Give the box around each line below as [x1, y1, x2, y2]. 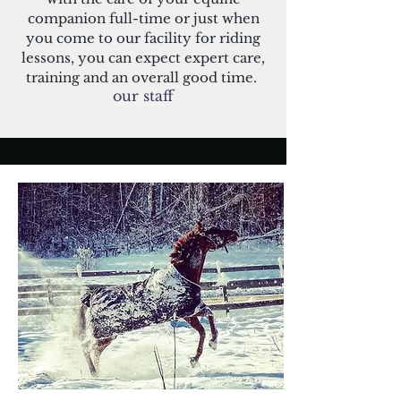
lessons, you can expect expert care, [21, 49, 265, 66]
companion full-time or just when [27, 10, 260, 27]
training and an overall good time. [26, 69, 260, 86]
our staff [113, 87, 174, 105]
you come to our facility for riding [26, 30, 260, 47]
